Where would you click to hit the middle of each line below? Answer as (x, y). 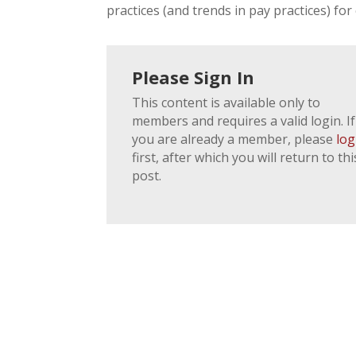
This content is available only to (226, 102)
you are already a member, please (234, 139)
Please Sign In (193, 77)
